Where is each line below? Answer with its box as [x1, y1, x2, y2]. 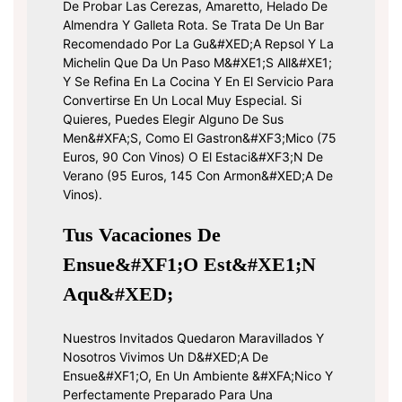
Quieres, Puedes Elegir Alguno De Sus [63, 111, 284, 127]
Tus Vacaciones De [63, 223, 221, 247]
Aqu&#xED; [63, 283, 173, 306]
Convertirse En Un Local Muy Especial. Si [63, 92, 301, 109]
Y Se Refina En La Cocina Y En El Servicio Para [63, 74, 334, 90]
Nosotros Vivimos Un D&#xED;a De [63, 349, 268, 365]
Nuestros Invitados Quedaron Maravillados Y [63, 330, 324, 346]
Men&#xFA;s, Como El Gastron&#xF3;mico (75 [63, 130, 336, 146]
